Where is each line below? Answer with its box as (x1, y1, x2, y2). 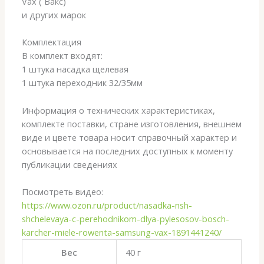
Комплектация (22, 36, 82, 48)
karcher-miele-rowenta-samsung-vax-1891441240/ (22, 226, 222, 238)
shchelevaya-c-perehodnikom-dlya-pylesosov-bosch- (22, 212, 230, 225)
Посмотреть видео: (22, 185, 104, 197)
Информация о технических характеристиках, (22, 104, 216, 116)
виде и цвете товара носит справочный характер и (22, 131, 237, 143)
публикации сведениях (22, 158, 118, 170)
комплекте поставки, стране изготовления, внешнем (22, 117, 242, 130)
